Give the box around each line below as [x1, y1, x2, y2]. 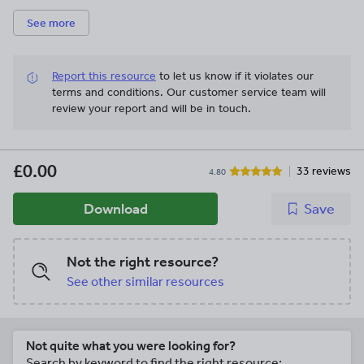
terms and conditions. [52, 85, 167, 100]
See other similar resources [67, 274, 224, 290]
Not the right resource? [67, 253, 219, 271]
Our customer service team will [167, 85, 326, 100]
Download [83, 200, 148, 219]
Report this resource [52, 69, 156, 84]
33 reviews [297, 164, 351, 179]
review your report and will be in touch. [52, 102, 251, 116]
